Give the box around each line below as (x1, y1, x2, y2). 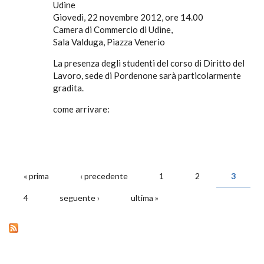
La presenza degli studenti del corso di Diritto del (53, 58, 245, 68)
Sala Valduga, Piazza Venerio (53, 37, 165, 47)
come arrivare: (53, 104, 110, 114)
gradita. (53, 82, 84, 93)
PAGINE (9, 177, 68, 197)
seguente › (60, 193, 100, 203)
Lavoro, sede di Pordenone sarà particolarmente (53, 70, 241, 81)
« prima (24, 171, 49, 181)
